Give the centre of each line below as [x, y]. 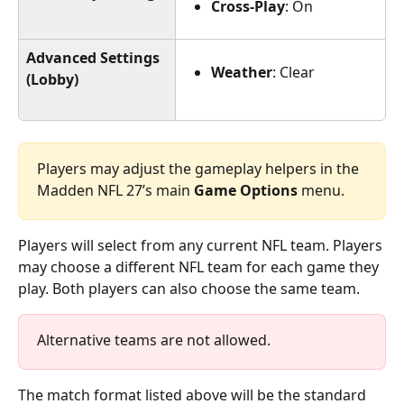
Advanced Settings [93, 57]
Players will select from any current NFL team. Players [202, 245]
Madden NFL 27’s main [115, 190]
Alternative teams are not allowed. [154, 340]
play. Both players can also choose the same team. [189, 288]
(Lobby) [52, 80]
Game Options [246, 190]
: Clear [294, 72]
